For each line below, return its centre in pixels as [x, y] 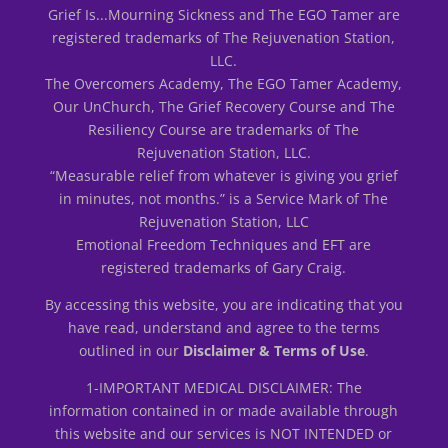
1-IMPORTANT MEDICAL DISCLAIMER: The [223, 387]
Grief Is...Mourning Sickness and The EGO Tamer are [223, 14]
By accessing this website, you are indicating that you [223, 304]
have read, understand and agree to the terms [223, 327]
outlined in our [130, 350]
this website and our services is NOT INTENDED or [224, 433]
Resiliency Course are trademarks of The [224, 129]
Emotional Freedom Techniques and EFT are [224, 244]
